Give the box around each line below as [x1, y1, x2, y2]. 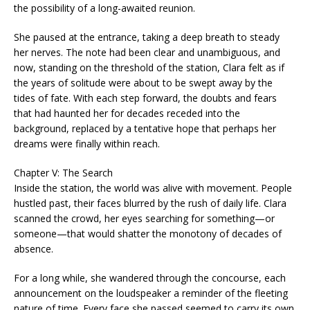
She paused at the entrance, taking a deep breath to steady [14, 30, 280, 44]
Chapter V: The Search [14, 166, 113, 179]
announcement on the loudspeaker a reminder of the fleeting [14, 286, 288, 300]
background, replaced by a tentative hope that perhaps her [14, 122, 276, 135]
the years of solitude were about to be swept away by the [14, 76, 273, 89]
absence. [14, 242, 53, 255]
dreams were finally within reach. [14, 137, 160, 150]
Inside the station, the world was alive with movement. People [14, 181, 292, 194]
